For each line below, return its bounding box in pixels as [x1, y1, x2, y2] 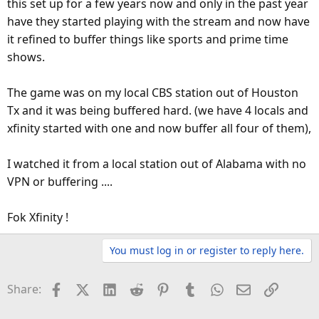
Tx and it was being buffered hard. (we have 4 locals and [7, 103, 308, 119]
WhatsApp [223, 280, 279, 296]
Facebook [62, 280, 115, 296]
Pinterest [169, 280, 219, 296]
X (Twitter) [89, 280, 145, 296]
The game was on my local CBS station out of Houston [7, 85, 298, 101]
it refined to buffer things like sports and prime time [7, 31, 288, 48]
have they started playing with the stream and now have [7, 14, 310, 30]
